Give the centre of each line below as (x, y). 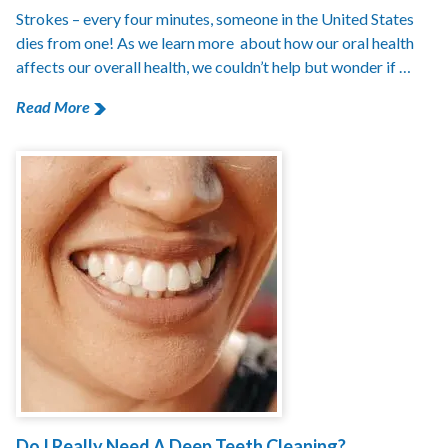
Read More (53, 106)
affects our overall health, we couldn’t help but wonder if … (213, 66)
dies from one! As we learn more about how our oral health (215, 42)
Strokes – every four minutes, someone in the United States (215, 18)
